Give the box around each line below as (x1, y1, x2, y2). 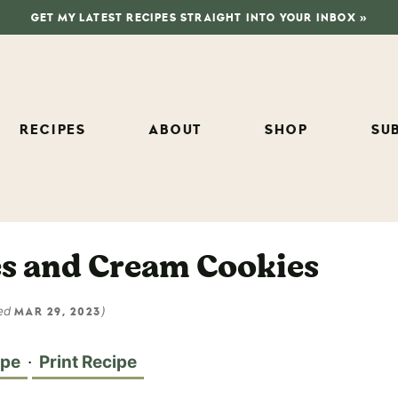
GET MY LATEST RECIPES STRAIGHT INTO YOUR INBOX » (30, 11, 368, 24)
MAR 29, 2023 (13, 305, 101, 319)
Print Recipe (39, 351, 137, 372)
